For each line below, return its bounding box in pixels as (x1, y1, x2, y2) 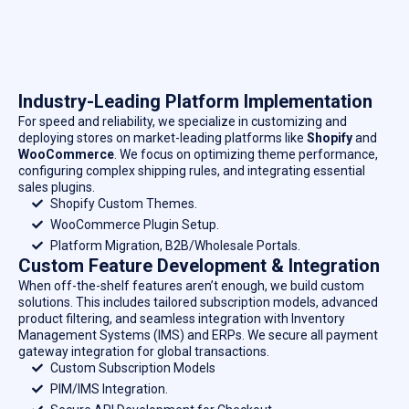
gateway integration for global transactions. (18, 343, 269, 359)
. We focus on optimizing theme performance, (114, 146, 378, 162)
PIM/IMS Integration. (50, 381, 168, 396)
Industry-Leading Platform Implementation (18, 89, 372, 112)
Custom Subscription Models (50, 360, 215, 375)
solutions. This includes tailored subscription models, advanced (18, 294, 378, 309)
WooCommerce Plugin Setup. (50, 216, 219, 232)
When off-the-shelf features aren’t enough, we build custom (18, 278, 364, 293)
